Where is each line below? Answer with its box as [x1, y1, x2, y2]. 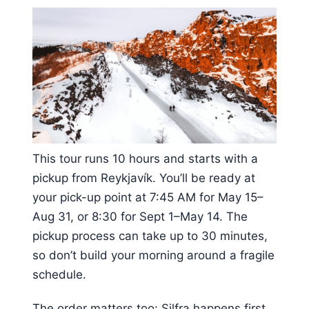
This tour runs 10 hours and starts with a [32, 152, 258, 166]
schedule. [32, 268, 86, 282]
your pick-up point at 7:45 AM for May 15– [32, 190, 263, 205]
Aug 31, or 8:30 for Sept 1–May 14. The [32, 210, 248, 224]
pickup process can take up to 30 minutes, [32, 229, 268, 243]
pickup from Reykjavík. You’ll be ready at [32, 171, 255, 186]
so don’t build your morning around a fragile [32, 248, 275, 263]
